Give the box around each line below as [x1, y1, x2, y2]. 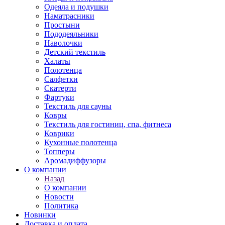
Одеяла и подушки [44, 3, 108, 11]
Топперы [44, 147, 75, 156]
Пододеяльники [44, 30, 98, 38]
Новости [44, 192, 74, 201]
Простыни [44, 21, 80, 29]
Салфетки [44, 75, 78, 83]
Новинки [24, 210, 56, 219]
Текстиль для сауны [44, 102, 111, 110]
